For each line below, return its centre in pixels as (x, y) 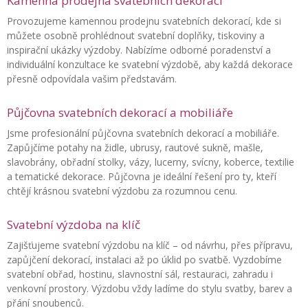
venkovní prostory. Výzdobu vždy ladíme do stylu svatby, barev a (150, 288)
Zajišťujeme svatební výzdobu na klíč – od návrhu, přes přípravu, (150, 245)
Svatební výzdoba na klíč (74, 224)
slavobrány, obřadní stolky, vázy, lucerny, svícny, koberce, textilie (151, 162)
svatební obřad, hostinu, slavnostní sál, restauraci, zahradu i (140, 274)
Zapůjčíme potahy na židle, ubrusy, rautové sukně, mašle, (135, 147)
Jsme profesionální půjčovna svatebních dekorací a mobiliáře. (143, 133)
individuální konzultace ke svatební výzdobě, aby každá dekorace (150, 64)
